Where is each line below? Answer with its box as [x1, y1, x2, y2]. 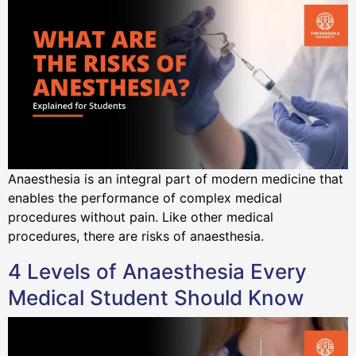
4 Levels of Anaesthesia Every [8, 259, 307, 284]
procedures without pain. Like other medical [8, 209, 273, 226]
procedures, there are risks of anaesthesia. [8, 228, 272, 245]
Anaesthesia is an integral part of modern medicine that [8, 171, 343, 188]
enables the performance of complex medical [8, 190, 282, 207]
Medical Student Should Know [8, 285, 304, 311]
